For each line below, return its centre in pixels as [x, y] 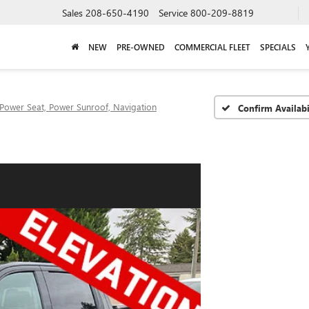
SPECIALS [278, 47]
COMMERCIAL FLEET [212, 47]
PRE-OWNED [141, 47]
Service [173, 12]
